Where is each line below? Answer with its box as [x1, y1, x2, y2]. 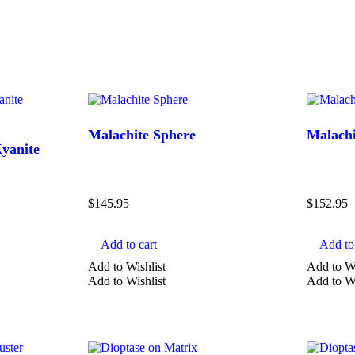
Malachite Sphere [88, 126, 197, 143]
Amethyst [71, 337, 120, 351]
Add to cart [101, 238, 158, 252]
